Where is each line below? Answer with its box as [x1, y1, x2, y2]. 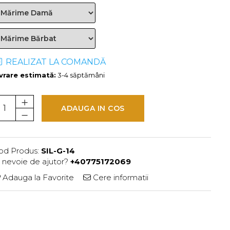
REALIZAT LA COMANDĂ [4, 56, 106, 67]
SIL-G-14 [41, 145, 75, 156]
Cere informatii [91, 172, 148, 182]
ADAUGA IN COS [61, 103, 125, 113]
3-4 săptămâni [56, 70, 105, 79]
